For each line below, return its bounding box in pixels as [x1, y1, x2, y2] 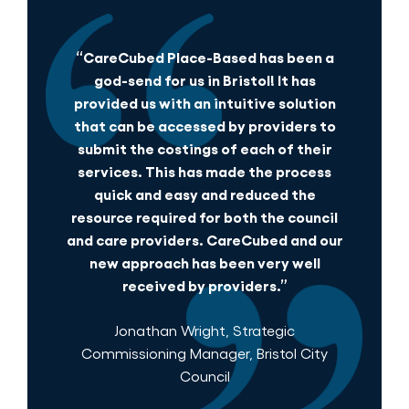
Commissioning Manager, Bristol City [81, 343, 328, 362]
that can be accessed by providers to [73, 115, 336, 134]
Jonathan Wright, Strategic [114, 320, 295, 339]
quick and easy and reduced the [93, 184, 316, 203]
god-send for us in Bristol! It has [93, 69, 316, 89]
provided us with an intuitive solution [73, 92, 336, 111]
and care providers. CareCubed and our [66, 229, 343, 248]
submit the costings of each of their [77, 138, 332, 157]
